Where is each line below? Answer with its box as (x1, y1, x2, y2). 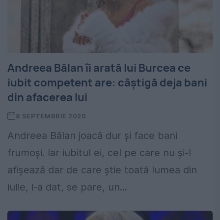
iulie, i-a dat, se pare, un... (7, 181, 127, 193)
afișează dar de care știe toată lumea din (7, 164, 197, 176)
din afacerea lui (7, 90, 87, 105)
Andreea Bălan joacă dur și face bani (7, 130, 177, 142)
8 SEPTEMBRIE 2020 (15, 112, 86, 120)
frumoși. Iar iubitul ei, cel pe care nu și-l (7, 147, 191, 159)
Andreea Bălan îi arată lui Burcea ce (7, 60, 191, 76)
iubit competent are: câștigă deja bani (7, 75, 207, 90)
